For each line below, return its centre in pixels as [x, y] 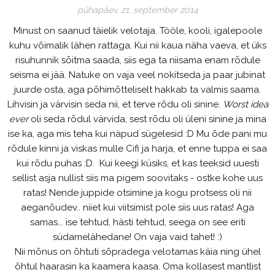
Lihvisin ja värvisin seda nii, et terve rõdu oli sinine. [115, 105]
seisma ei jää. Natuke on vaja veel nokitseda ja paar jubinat [137, 75]
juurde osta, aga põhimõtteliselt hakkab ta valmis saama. [137, 90]
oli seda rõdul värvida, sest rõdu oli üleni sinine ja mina [147, 119]
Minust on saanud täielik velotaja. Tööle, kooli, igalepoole [137, 31]
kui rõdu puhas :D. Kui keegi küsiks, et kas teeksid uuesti [137, 164]
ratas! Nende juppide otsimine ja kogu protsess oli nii [137, 193]
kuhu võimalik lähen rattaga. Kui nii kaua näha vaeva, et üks [137, 46]
